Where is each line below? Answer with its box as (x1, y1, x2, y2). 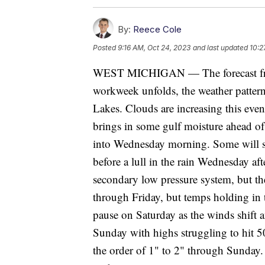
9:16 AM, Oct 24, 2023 (118, 43, 190, 53)
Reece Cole (133, 24, 182, 35)
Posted (93, 43, 118, 53)
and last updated (193, 43, 248, 53)
